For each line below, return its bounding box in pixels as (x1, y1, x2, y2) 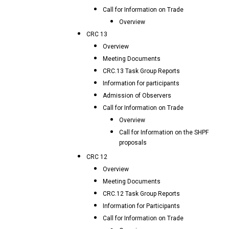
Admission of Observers (103, 92, 171, 99)
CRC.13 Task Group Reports (103, 67, 180, 75)
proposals (119, 139, 147, 149)
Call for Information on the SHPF (119, 129, 209, 136)
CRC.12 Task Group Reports (103, 190, 180, 197)
